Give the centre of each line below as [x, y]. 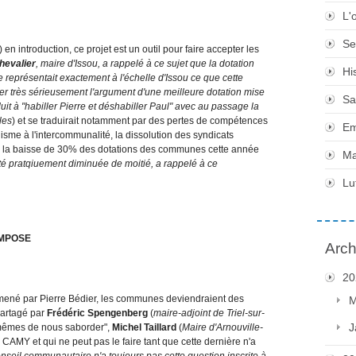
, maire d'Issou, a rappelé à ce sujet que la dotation [145, 63]
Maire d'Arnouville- [222, 327]
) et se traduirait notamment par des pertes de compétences [140, 120]
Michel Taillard [144, 327]
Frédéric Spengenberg [97, 313]
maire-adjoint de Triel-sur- [209, 313]
